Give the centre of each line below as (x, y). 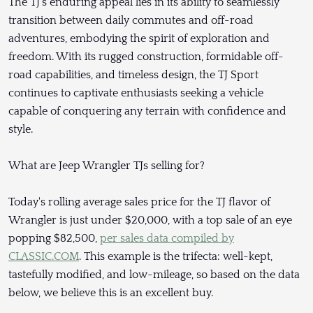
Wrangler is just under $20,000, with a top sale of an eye (150, 220)
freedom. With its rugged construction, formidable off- (146, 57)
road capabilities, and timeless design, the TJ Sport (133, 75)
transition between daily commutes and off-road (131, 21)
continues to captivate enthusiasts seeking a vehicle (136, 93)
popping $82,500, (54, 239)
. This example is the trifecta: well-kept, (176, 257)
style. (21, 130)
